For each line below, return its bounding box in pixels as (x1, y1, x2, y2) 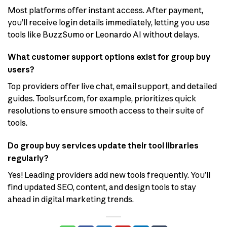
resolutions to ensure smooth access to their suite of (8, 105, 204, 116)
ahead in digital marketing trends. (8, 194, 134, 205)
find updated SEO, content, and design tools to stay (8, 182, 196, 193)
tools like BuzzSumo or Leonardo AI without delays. (8, 29, 199, 40)
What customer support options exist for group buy (8, 52, 211, 62)
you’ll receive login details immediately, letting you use (8, 17, 210, 27)
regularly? (8, 153, 49, 164)
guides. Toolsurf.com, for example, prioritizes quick (8, 93, 197, 104)
